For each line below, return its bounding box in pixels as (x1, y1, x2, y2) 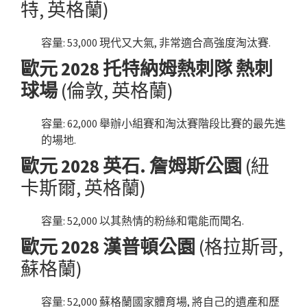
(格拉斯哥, (195, 235, 283, 259)
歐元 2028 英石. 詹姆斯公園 (21, 154, 242, 178)
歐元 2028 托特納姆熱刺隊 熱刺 (21, 57, 273, 81)
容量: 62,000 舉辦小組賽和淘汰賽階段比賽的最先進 (41, 116, 286, 131)
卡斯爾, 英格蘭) (21, 176, 146, 200)
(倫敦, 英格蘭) (58, 79, 173, 103)
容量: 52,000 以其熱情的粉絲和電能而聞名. (41, 214, 244, 228)
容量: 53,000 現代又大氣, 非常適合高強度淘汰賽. (41, 36, 271, 50)
